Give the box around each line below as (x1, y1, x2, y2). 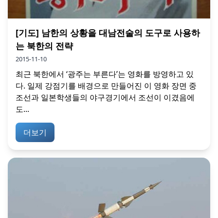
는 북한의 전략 (16, 39, 73, 52)
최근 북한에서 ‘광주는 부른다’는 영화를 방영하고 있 (16, 68, 194, 79)
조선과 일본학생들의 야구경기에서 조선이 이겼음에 (16, 91, 195, 103)
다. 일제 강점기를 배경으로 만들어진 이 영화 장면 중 (16, 80, 197, 91)
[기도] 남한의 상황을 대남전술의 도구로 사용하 (16, 26, 200, 38)
